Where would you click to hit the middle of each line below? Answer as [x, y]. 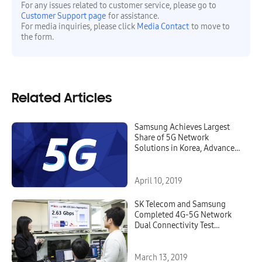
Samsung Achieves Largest [182, 127]
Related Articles [62, 99]
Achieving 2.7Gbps [168, 236]
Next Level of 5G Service [178, 159]
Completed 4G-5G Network [183, 215]
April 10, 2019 [158, 181]
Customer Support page [63, 16]
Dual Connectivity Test [174, 225]
